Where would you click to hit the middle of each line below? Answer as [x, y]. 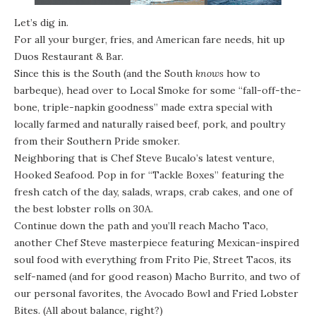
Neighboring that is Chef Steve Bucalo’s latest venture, [144, 158]
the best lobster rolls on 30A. [85, 209]
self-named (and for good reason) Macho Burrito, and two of [157, 277]
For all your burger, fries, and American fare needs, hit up [150, 40]
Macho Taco [237, 226]
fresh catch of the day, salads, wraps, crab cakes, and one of [153, 192]
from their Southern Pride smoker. [98, 141]
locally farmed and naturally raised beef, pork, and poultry [150, 124]
